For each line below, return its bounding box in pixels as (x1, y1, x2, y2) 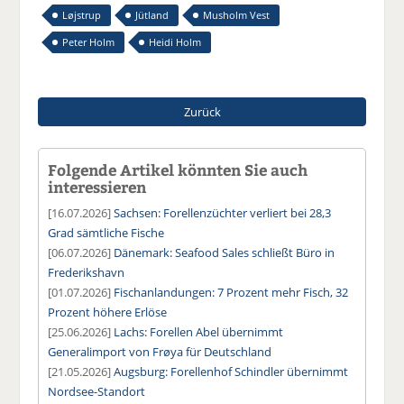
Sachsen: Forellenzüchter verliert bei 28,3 (114, 204, 332, 221)
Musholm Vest (203, 8, 271, 23)
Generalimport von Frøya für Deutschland (48, 343, 272, 360)
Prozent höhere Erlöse (48, 303, 168, 320)
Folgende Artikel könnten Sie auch (48, 159, 308, 179)
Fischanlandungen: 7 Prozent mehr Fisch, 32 (114, 283, 349, 300)
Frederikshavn (48, 263, 125, 280)
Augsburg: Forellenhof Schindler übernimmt (114, 363, 349, 380)
